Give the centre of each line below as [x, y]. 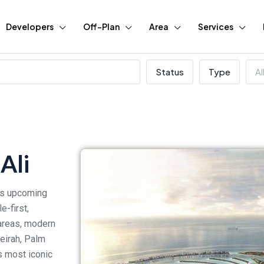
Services [216, 27]
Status [170, 72]
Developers [30, 27]
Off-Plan [101, 27]
